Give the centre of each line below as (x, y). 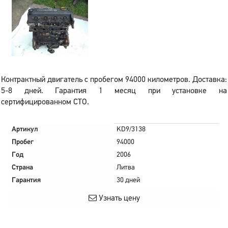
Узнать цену (118, 198)
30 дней (128, 180)
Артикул (25, 130)
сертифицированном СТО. (45, 102)
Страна (22, 168)
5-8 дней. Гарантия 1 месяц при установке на (114, 91)
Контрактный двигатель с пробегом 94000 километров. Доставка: (114, 80)
